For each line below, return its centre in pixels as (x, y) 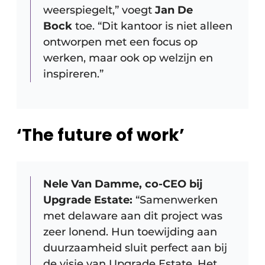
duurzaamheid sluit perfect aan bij (135, 248)
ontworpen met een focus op (120, 42)
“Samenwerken (175, 200)
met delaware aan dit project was (133, 216)
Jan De (174, 10)
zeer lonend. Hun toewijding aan (130, 232)
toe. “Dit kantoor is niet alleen (152, 26)
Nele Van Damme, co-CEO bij (123, 184)
